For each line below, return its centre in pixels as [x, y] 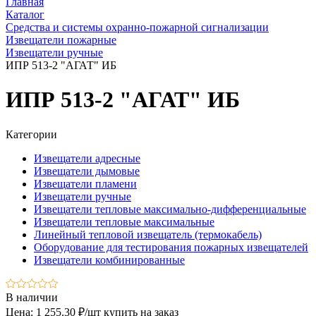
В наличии [32, 297]
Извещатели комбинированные [109, 260]
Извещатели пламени [85, 183]
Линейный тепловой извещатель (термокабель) [148, 234]
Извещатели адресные [87, 158]
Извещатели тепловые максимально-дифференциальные [170, 209]
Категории [31, 134]
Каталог [25, 14]
